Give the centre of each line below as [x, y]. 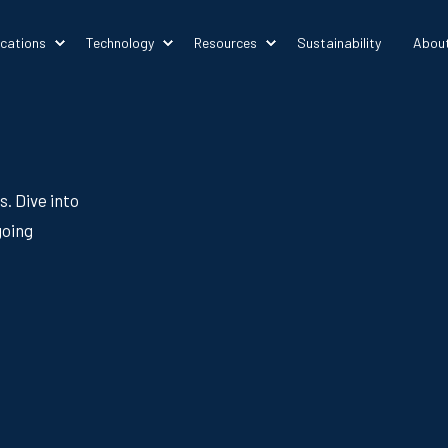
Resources [225, 42]
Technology [119, 42]
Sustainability [338, 42]
